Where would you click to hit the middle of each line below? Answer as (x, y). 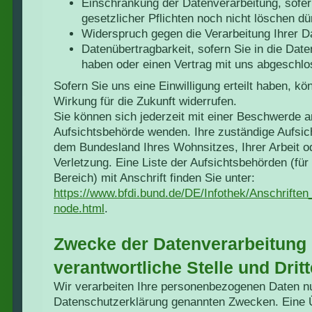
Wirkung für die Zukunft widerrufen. (145, 101)
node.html (79, 208)
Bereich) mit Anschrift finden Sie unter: (154, 178)
